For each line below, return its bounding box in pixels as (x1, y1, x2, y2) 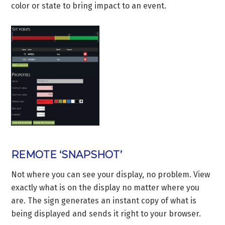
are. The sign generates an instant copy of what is (11, 195, 197, 205)
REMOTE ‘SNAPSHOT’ (11, 148, 123, 161)
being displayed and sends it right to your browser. (11, 208, 201, 218)
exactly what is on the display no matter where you (11, 182, 200, 192)
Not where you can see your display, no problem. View (11, 169, 210, 179)
